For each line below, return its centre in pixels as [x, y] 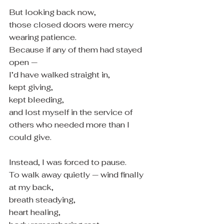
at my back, [31, 187]
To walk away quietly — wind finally [77, 175]
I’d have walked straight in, [59, 75]
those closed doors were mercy [72, 25]
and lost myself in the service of [72, 112]
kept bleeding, [36, 100]
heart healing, [35, 212]
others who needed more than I [70, 125]
